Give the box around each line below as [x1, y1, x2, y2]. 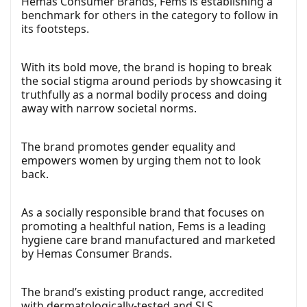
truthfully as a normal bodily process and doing [21, 87, 267, 103]
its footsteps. [21, 21, 89, 37]
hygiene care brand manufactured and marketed [21, 232, 275, 248]
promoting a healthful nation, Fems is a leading [21, 219, 266, 234]
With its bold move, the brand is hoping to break [21, 60, 272, 75]
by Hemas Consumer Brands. [21, 246, 172, 262]
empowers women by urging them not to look [21, 153, 261, 169]
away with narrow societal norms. [21, 101, 197, 116]
